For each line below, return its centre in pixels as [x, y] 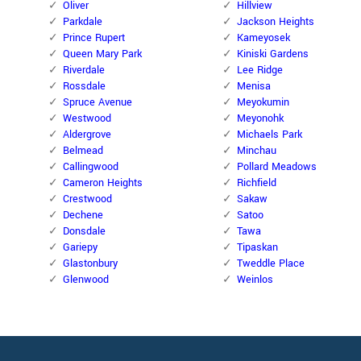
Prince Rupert [94, 38]
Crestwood [87, 199]
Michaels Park [270, 135]
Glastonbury [90, 264]
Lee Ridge [260, 71]
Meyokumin [263, 103]
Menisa [254, 87]
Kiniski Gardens [273, 54]
